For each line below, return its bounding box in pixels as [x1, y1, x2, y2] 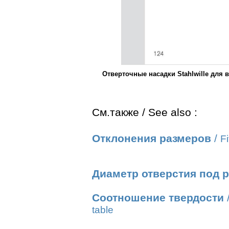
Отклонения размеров [92, 132, 211, 145]
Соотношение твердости [92, 192, 224, 204]
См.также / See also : [92, 106, 197, 119]
